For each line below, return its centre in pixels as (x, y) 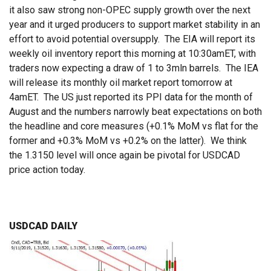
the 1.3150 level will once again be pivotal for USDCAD (125, 155)
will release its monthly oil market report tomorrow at (121, 83)
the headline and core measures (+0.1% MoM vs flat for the (134, 126)
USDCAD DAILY (43, 226)
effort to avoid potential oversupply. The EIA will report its (132, 39)
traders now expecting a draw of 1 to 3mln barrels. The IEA (134, 68)
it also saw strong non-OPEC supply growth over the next (130, 10)
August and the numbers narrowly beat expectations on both (135, 112)
